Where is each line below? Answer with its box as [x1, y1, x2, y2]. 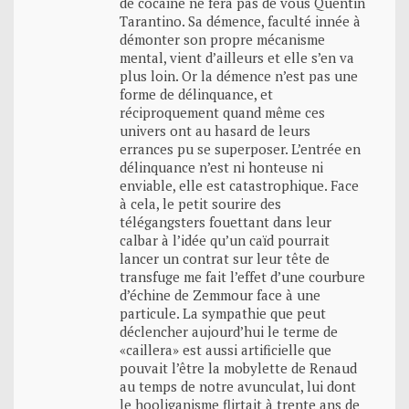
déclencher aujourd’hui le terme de [120, 321, 338, 341]
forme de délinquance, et [120, 84, 273, 103]
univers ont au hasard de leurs [120, 121, 310, 140]
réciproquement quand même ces [120, 102, 325, 121]
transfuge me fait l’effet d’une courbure [120, 267, 365, 286]
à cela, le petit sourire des [120, 194, 281, 213]
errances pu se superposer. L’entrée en [120, 139, 361, 158]
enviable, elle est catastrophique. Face [120, 175, 359, 194]
